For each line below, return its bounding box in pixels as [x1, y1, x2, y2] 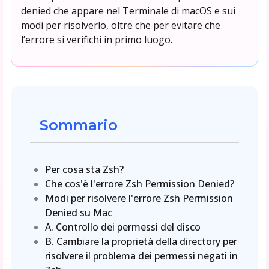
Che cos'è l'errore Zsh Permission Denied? [45, 177, 235, 190]
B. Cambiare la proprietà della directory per [45, 234, 238, 248]
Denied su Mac [45, 205, 113, 219]
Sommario [39, 116, 118, 134]
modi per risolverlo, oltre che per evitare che [20, 18, 220, 32]
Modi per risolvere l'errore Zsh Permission [45, 191, 234, 205]
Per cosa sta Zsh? [45, 162, 124, 176]
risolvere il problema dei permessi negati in [45, 249, 238, 262]
